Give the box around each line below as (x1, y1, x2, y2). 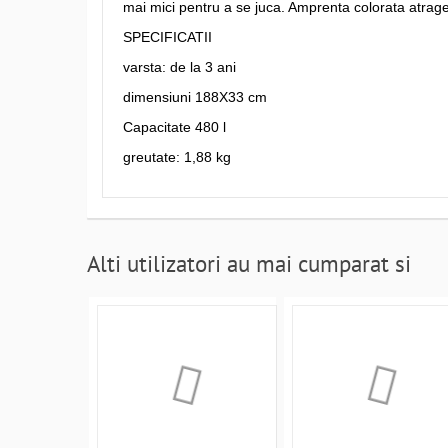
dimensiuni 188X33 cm (123, 89, 267, 105)
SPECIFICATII (123, 29, 212, 45)
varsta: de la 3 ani (123, 59, 236, 75)
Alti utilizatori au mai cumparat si (87, 249, 411, 278)
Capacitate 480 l (123, 119, 226, 135)
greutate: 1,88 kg (123, 149, 231, 165)
